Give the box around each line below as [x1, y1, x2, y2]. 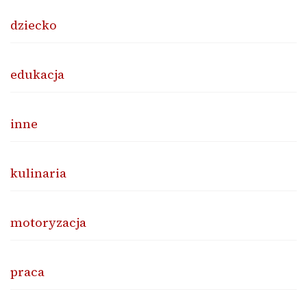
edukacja [10, 65, 64, 83]
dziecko [10, 16, 57, 34]
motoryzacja [10, 213, 86, 231]
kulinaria [10, 164, 66, 182]
